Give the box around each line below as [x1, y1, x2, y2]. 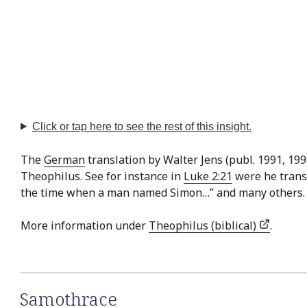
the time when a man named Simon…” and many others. [21, 184, 305, 200]
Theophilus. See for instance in [21, 168, 184, 184]
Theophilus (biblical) [149, 217, 259, 233]
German [44, 151, 85, 167]
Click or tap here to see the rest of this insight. [32, 120, 251, 132]
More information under [21, 217, 149, 233]
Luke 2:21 [184, 168, 232, 184]
